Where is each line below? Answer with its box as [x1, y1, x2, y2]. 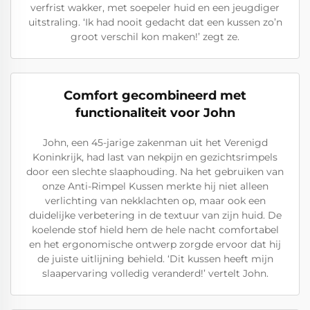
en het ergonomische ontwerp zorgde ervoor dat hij [29, 238, 281, 250]
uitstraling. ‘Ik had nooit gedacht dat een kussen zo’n [28, 16, 282, 28]
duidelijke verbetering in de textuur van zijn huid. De [28, 209, 282, 221]
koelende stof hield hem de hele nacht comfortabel [31, 224, 279, 236]
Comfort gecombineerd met [64, 88, 246, 103]
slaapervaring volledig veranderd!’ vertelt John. [42, 267, 268, 280]
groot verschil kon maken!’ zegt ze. [71, 30, 239, 43]
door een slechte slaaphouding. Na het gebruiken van [26, 165, 284, 178]
